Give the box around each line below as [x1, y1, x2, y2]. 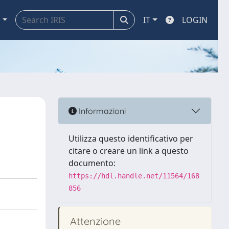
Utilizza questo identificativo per [68, 133, 193, 144]
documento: [68, 157, 116, 169]
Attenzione [67, 215, 121, 227]
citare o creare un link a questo [68, 145, 189, 156]
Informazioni [77, 105, 126, 116]
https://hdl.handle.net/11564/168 [68, 172, 199, 180]
